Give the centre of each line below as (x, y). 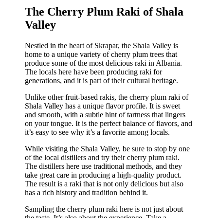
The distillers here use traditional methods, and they (104, 166)
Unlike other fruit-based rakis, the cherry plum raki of (107, 97)
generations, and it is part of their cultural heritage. (102, 80)
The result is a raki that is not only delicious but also (104, 183)
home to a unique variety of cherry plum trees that (101, 54)
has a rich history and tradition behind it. (87, 192)
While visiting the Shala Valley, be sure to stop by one (108, 148)
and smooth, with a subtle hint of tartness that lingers (105, 114)
